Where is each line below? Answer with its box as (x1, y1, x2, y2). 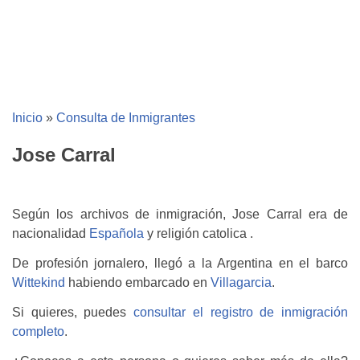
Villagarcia (211, 276, 272, 290)
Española (89, 227, 144, 241)
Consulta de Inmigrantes (56, 111, 195, 125)
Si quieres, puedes (12, 305, 134, 319)
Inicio (12, 111, 43, 125)
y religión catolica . (144, 227, 253, 241)
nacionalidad (12, 227, 89, 241)
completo (12, 324, 64, 338)
